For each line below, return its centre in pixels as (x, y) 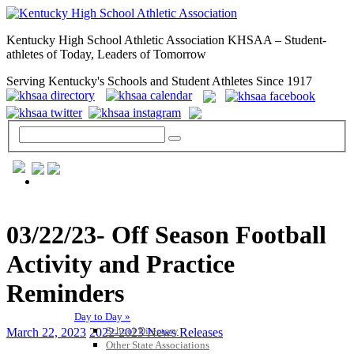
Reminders (65, 294)
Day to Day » (102, 316)
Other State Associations (158, 345)
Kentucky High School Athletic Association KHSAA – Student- (166, 40)
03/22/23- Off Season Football (166, 235)
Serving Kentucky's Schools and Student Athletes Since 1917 (159, 81)
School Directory (142, 330)
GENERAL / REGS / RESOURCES (143, 181)
